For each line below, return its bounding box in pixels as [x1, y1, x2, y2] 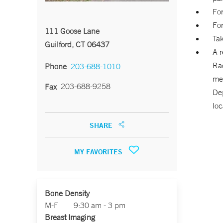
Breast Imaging [45, 212, 95, 222]
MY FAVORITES [74, 147, 124, 156]
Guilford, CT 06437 [45, 39, 110, 49]
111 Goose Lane [45, 26, 100, 36]
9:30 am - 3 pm [74, 200, 125, 210]
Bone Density [45, 188, 90, 198]
